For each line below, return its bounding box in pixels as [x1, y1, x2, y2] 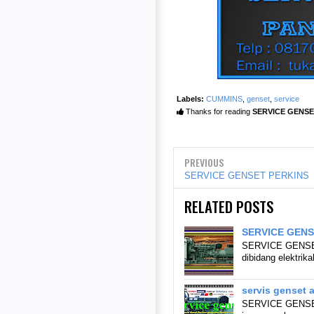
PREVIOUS [184, 154, 224, 170]
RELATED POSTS [184, 195, 273, 217]
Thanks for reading [184, 107, 252, 116]
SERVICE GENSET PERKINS [184, 170, 309, 181]
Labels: [177, 94, 204, 103]
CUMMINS [206, 94, 243, 103]
